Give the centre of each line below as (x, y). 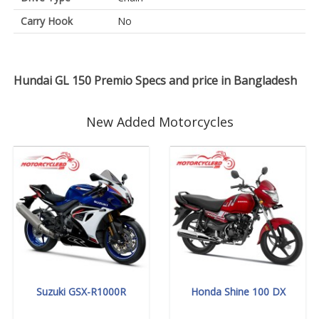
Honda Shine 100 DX (238, 292)
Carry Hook (47, 21)
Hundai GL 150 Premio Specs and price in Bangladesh (155, 81)
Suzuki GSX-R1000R (81, 292)
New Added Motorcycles (159, 122)
